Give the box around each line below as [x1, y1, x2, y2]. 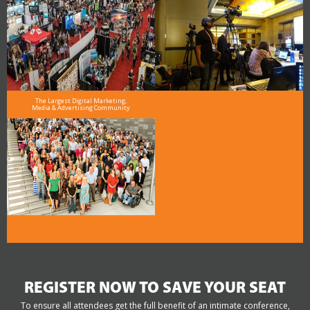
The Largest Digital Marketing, [35, 96, 127, 106]
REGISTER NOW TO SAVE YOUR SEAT [24, 281, 286, 298]
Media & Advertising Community [31, 103, 130, 113]
